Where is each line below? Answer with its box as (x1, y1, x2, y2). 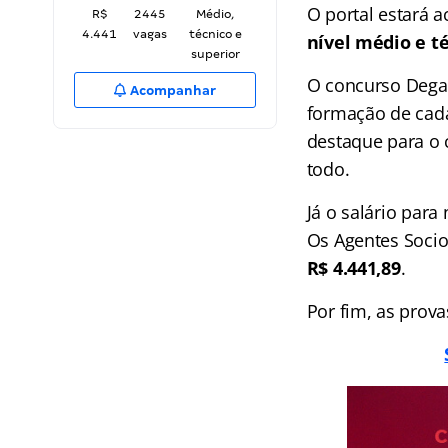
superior (190, 47, 240, 61)
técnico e (188, 27, 242, 41)
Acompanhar (127, 83, 217, 98)
